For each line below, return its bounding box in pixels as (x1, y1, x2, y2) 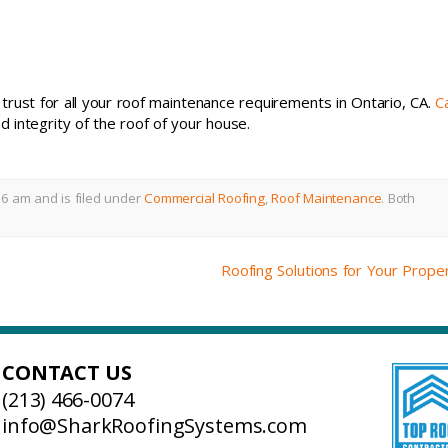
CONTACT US (2, 359, 133, 386)
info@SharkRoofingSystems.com (2, 411, 307, 439)
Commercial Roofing (144, 189, 265, 207)
